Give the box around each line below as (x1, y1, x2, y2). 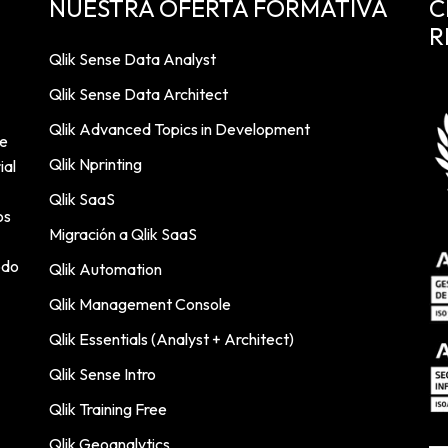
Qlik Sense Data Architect (49, 84, 228, 104)
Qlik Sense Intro (49, 364, 156, 384)
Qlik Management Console (49, 294, 231, 314)
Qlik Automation (49, 259, 162, 279)
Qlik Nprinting (49, 154, 142, 174)
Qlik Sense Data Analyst (49, 49, 216, 69)
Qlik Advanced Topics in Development (49, 119, 310, 139)
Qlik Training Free (49, 399, 167, 419)
